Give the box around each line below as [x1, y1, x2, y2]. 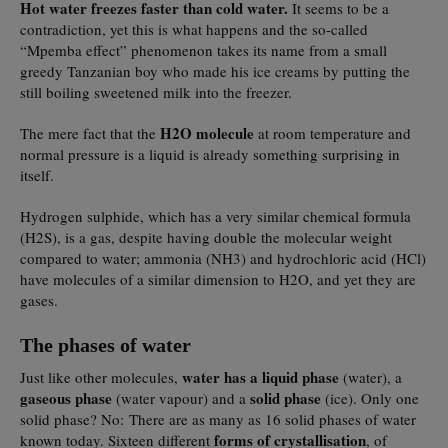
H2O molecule [160, 121, 254, 144]
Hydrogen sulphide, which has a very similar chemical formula [20, 205, 411, 226]
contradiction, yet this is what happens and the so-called [20, 18, 368, 39]
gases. [20, 289, 58, 310]
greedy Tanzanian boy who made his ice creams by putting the [20, 60, 410, 81]
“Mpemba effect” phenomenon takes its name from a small [20, 39, 387, 60]
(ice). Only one [321, 387, 419, 408]
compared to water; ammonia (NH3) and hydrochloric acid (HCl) [20, 247, 426, 268]
